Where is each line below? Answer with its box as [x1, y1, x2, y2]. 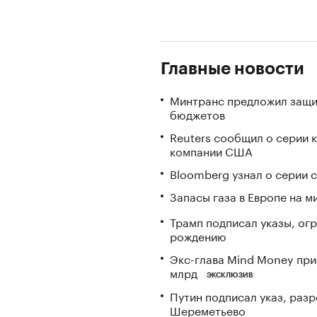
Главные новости [161, 60, 304, 77]
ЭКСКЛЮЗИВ [206, 271, 253, 279]
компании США [170, 142, 253, 159]
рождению [170, 226, 226, 244]
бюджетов [170, 105, 225, 122]
